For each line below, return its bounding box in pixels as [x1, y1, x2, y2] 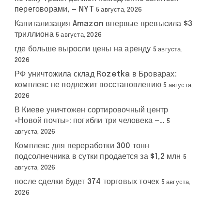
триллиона [15, 31, 54, 39]
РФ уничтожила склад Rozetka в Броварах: [15, 70, 177, 78]
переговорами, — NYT [15, 5, 94, 14]
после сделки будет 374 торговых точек [15, 178, 159, 186]
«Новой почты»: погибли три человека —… [15, 117, 165, 125]
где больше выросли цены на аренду [15, 45, 151, 53]
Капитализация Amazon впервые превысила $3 [15, 20, 193, 28]
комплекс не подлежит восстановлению [15, 81, 161, 89]
